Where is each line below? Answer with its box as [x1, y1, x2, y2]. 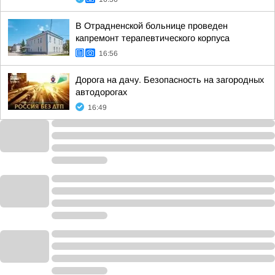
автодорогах [76, 87, 127, 97]
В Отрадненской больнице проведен [76, 21, 228, 31]
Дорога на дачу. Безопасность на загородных [76, 75, 264, 85]
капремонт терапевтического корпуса [76, 33, 230, 43]
